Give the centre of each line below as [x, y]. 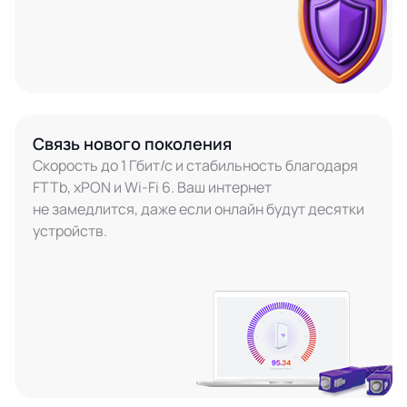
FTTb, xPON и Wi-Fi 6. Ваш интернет [152, 187]
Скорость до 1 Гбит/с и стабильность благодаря [195, 165]
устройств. [70, 231]
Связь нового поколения [132, 144]
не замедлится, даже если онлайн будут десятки [199, 209]
